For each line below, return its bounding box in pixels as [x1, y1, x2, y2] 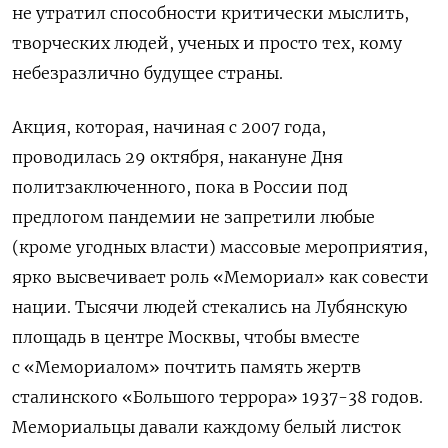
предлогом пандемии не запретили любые [12, 207, 375, 228]
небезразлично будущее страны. [12, 63, 283, 84]
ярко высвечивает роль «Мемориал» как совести [12, 267, 429, 288]
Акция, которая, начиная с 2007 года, [12, 117, 326, 138]
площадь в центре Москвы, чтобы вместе [12, 327, 360, 348]
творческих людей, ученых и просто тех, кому [12, 33, 402, 54]
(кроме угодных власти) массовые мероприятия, [12, 237, 428, 258]
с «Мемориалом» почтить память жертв [12, 357, 361, 378]
